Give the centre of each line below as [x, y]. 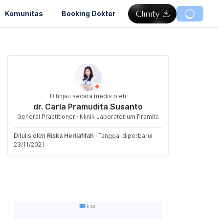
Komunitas [24, 13]
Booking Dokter [88, 13]
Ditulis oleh [30, 136]
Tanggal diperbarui [125, 136]
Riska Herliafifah [70, 136]
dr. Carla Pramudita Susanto [88, 107]
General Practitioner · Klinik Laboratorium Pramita [88, 117]
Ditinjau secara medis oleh [88, 96]
